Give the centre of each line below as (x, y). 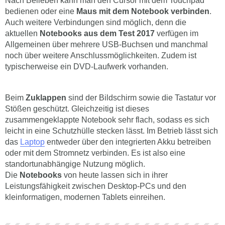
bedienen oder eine (41, 12)
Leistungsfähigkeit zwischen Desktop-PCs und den (96, 186)
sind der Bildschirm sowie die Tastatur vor (141, 98)
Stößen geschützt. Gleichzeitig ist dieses (77, 109)
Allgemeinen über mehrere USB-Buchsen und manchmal (106, 45)
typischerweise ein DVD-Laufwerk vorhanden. (87, 67)
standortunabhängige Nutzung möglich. (75, 164)
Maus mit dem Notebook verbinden (143, 12)
